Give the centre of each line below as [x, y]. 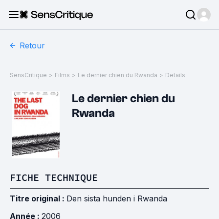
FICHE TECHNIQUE [54, 177]
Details [175, 75]
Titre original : [38, 198]
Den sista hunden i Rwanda [117, 198]
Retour [32, 45]
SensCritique [28, 75]
